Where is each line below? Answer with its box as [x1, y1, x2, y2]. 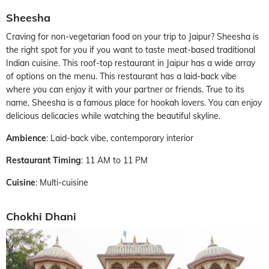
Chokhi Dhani [6, 209, 76, 223]
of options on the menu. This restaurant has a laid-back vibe [6, 70, 237, 82]
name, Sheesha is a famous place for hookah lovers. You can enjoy [6, 97, 262, 108]
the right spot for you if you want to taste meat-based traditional [6, 44, 255, 55]
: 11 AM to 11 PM [81, 154, 148, 166]
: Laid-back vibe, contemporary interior [46, 132, 193, 144]
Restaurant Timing [6, 154, 81, 166]
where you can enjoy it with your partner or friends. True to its [6, 83, 244, 95]
